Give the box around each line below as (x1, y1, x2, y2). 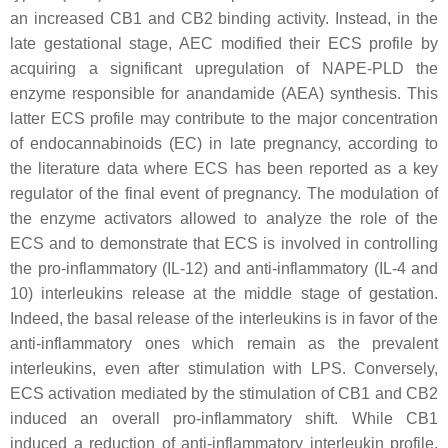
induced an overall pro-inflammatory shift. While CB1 (10, 410, 438, 427)
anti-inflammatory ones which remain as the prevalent (10, 335, 438, 352)
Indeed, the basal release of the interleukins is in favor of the (10, 310, 438, 327)
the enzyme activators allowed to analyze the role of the (10, 210, 438, 227)
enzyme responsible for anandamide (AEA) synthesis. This (10, 85, 438, 102)
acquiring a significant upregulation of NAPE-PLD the (10, 60, 438, 77)
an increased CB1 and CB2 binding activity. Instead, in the (10, 10, 438, 27)
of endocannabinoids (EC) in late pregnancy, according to (10, 135, 438, 152)
